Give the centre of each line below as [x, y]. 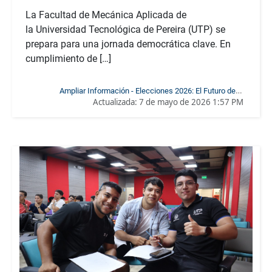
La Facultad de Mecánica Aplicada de [106, 15]
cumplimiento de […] [68, 58]
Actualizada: [116, 102]
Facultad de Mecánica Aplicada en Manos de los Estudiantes [139, 102]
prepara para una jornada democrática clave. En [128, 44]
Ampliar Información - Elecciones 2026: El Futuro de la [151, 90]
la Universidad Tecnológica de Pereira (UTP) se [125, 29]
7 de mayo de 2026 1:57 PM [191, 102]
